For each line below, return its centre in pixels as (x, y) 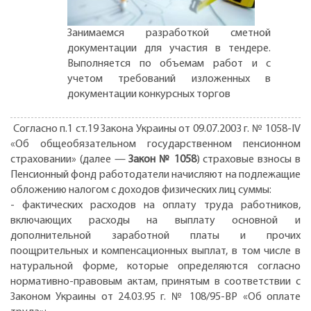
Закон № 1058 (162, 159)
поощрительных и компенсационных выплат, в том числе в (155, 251)
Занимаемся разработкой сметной (169, 33)
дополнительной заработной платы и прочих (155, 236)
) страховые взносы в (249, 159)
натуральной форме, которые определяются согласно (155, 266)
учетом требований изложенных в (169, 79)
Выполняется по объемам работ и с (169, 64)
